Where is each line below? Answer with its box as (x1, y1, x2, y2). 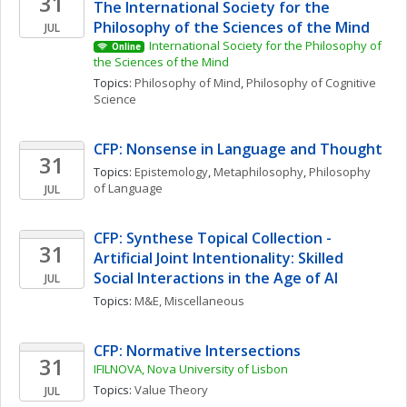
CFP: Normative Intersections (94, 341, 301, 361)
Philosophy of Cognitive (246, 74, 376, 91)
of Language (94, 180, 163, 196)
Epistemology (134, 164, 208, 180)
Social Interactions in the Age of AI (94, 268, 338, 288)
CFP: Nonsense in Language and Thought (94, 139, 382, 159)
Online (111, 41, 141, 53)
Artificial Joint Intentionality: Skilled (94, 248, 343, 268)
